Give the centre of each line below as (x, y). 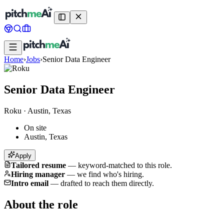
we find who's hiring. (110, 174)
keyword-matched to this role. (125, 165)
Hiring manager (38, 174)
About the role (41, 204)
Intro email (30, 183)
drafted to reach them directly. (107, 183)
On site (35, 127)
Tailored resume (38, 165)
